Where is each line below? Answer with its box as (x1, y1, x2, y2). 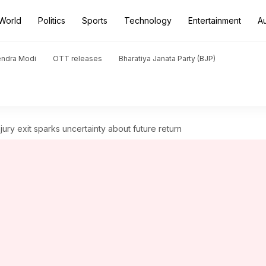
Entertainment (188, 15, 241, 26)
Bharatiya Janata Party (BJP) (119, 54, 216, 63)
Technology (124, 15, 172, 26)
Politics (38, 15, 65, 26)
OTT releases (53, 54, 102, 63)
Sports (82, 15, 107, 26)
